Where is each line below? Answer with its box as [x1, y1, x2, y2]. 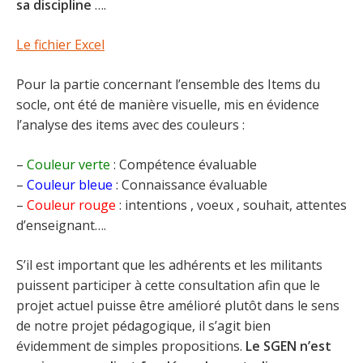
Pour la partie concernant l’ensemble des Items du [16, 75, 320, 93]
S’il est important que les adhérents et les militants [16, 256, 322, 274]
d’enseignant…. [16, 216, 106, 234]
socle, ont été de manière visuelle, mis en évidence [16, 96, 319, 113]
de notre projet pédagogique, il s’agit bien [16, 317, 271, 335]
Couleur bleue [27, 176, 113, 194]
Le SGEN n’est [246, 337, 331, 355]
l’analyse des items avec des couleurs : [16, 116, 245, 134]
